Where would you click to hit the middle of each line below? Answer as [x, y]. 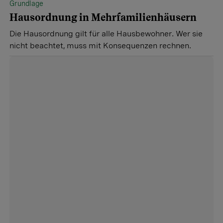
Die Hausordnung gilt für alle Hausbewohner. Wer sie [106, 34]
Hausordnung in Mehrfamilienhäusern [103, 17]
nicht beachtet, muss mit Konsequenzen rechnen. [100, 46]
